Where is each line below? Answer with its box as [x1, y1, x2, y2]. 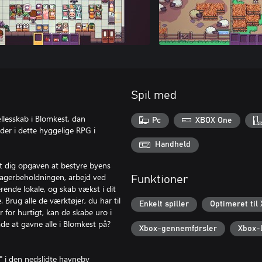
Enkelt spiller [139, 200, 189, 209]
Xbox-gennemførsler [139, 225, 217, 233]
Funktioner [131, 173, 188, 185]
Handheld [155, 140, 191, 149]
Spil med [131, 89, 177, 101]
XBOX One [195, 116, 232, 125]
